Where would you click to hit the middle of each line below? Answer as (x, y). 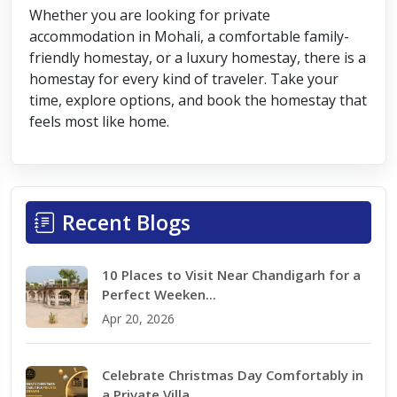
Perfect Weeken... (159, 295)
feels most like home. (99, 122)
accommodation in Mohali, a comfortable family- (189, 37)
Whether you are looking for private (150, 16)
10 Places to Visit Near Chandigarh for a (231, 275)
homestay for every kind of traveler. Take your (184, 79)
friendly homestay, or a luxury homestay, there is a (198, 58)
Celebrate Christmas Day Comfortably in (233, 375)
